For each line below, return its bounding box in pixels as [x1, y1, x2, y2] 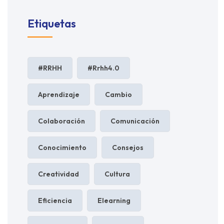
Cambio [105, 89, 132, 99]
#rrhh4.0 [87, 63, 119, 72]
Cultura [104, 169, 130, 178]
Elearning [97, 195, 130, 205]
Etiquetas [27, 16, 76, 30]
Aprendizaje [38, 89, 79, 99]
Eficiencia [38, 195, 72, 205]
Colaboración [38, 116, 85, 125]
